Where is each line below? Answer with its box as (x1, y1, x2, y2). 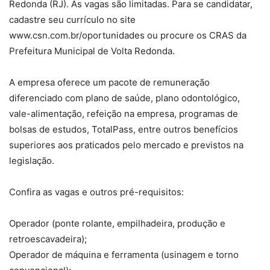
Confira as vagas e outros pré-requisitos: (9, 186, 184, 198)
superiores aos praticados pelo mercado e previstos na (9, 139, 243, 151)
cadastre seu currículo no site (9, 14, 136, 26)
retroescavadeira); (9, 233, 87, 245)
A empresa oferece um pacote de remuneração (9, 77, 210, 89)
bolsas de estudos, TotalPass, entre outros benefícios (9, 124, 238, 136)
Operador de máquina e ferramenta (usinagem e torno (9, 249, 239, 261)
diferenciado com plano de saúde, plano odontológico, (9, 92, 240, 104)
